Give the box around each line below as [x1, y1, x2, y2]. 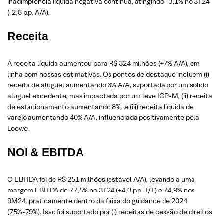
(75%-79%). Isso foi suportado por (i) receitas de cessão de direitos [7, 207, 212, 216]
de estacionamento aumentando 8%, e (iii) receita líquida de [7, 102, 193, 111]
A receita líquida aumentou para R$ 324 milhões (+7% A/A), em [7, 58, 200, 68]
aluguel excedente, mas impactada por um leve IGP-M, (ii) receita [7, 91, 212, 100]
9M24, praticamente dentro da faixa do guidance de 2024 [7, 196, 187, 205]
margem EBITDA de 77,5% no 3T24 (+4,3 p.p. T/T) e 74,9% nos [7, 185, 195, 194]
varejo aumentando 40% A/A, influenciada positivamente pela [7, 112, 199, 122]
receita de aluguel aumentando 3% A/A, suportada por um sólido [7, 80, 208, 89]
